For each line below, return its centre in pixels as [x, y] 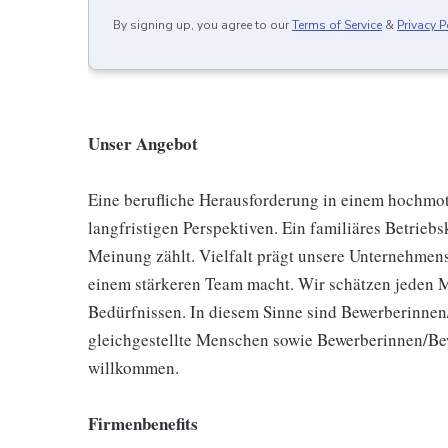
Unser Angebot [143, 143]
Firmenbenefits [143, 423]
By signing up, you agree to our [201, 25]
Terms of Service [337, 25]
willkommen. [133, 367]
